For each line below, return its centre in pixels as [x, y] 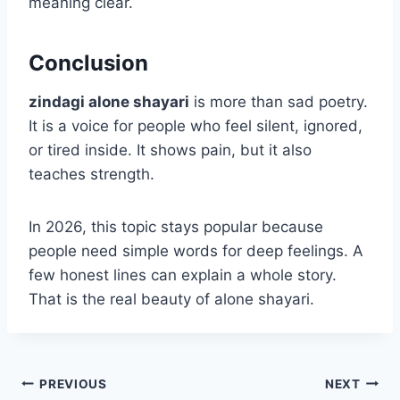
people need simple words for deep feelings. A [196, 251]
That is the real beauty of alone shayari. [171, 300]
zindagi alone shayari [109, 102]
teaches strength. [92, 175]
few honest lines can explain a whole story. [183, 275]
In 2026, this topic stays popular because [176, 227]
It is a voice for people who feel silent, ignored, [196, 126]
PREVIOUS [73, 383]
